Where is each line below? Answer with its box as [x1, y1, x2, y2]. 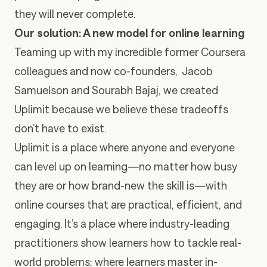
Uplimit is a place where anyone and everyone [14, 141, 235, 154]
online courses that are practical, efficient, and [14, 198, 242, 211]
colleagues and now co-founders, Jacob [14, 64, 213, 77]
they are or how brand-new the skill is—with [14, 179, 227, 192]
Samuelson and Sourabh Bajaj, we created [14, 83, 218, 97]
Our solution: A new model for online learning [14, 26, 244, 39]
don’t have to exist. [14, 122, 106, 135]
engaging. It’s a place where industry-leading [14, 217, 229, 230]
